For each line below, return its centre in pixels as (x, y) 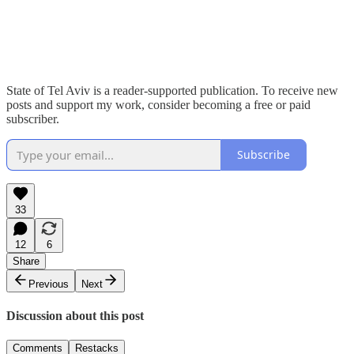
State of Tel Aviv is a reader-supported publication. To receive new (172, 90)
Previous (49, 284)
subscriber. (33, 119)
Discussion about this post (75, 316)
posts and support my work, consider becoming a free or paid (158, 104)
